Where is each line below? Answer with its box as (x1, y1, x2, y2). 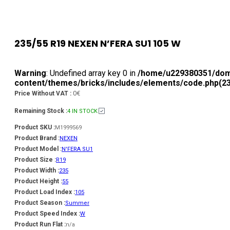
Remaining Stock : (14, 107, 67, 114)
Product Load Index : (14, 188, 75, 196)
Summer (65, 199, 89, 206)
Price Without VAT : (14, 89, 73, 97)
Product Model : (14, 145, 62, 152)
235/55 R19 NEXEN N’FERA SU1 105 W (14, 36, 181, 50)
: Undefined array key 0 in (46, 68, 138, 78)
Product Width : (14, 166, 59, 174)
